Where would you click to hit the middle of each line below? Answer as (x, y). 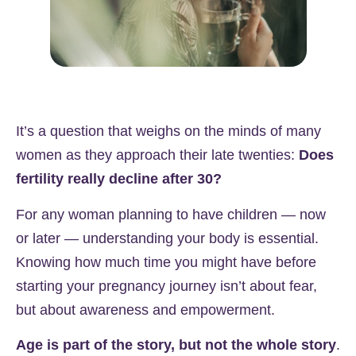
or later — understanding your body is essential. (167, 238)
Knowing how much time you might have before (166, 262)
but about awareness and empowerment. (145, 310)
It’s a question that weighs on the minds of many (168, 132)
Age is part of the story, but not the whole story (176, 345)
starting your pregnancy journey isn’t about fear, (166, 286)
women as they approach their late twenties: (157, 155)
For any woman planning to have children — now (171, 214)
